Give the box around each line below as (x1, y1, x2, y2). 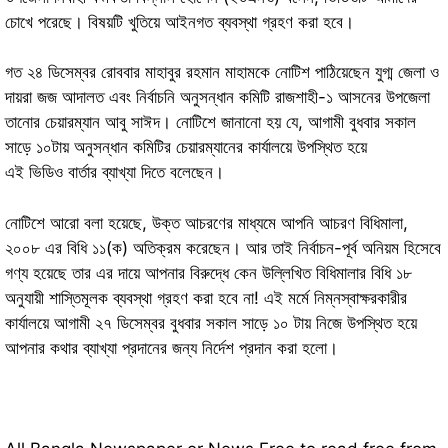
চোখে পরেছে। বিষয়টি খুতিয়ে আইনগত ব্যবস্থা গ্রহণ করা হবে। (5, 11, 354, 32)
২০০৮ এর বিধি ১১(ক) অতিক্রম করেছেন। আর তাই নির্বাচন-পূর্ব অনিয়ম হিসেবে (5, 237, 441, 258)
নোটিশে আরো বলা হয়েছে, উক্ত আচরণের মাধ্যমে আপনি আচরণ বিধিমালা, (5, 212, 408, 233)
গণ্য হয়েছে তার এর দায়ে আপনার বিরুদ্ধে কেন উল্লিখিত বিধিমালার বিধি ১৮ (5, 262, 412, 283)
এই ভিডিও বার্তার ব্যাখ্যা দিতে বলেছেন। (5, 162, 224, 183)
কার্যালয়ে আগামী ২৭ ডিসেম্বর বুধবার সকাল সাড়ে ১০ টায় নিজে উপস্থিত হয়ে (5, 312, 417, 333)
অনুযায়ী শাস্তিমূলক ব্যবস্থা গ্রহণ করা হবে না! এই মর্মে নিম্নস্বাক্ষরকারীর (5, 287, 407, 308)
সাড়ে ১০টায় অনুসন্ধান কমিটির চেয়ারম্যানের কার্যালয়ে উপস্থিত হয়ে (5, 137, 367, 158)
